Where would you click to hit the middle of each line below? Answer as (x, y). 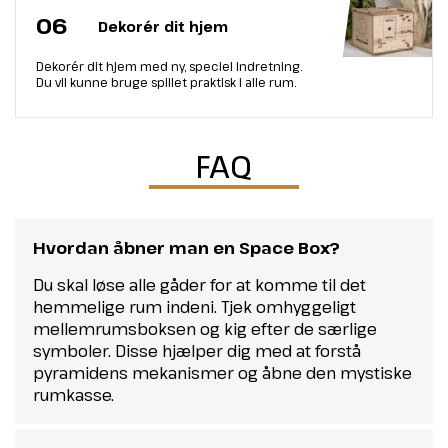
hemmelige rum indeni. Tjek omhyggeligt (194, 307)
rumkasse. (73, 395)
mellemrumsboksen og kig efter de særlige (205, 329)
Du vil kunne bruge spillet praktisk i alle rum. (166, 82)
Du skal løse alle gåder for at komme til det (199, 285)
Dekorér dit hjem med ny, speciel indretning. (169, 66)
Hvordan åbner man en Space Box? (186, 248)
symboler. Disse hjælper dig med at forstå (197, 351)
